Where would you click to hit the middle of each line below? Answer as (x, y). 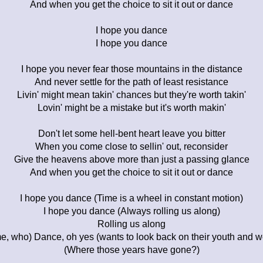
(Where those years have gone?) (131, 249)
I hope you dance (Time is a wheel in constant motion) (131, 198)
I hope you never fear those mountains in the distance (131, 69)
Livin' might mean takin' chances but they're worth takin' (131, 95)
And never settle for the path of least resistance (131, 82)
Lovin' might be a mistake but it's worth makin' (131, 107)
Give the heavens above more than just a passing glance (131, 159)
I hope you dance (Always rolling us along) (131, 211)
